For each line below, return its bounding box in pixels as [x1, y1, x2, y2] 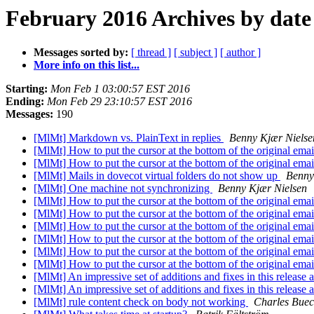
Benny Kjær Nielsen [218, 182, 307, 195]
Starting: [6, 83, 48, 95]
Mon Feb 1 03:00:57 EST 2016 [50, 83, 190, 95]
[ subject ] [174, 46, 217, 59]
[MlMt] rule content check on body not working [34, 296, 248, 308]
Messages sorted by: [34, 46, 128, 59]
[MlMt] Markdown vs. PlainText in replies [34, 132, 224, 144]
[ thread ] [131, 46, 171, 59]
